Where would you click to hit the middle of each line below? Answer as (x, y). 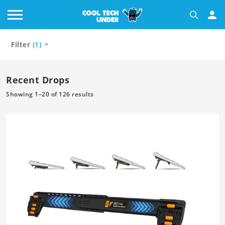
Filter (22, 44)
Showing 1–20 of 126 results (50, 94)
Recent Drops (38, 80)
